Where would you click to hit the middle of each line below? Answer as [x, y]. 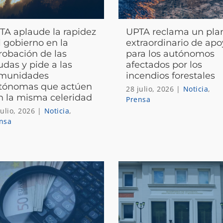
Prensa [138, 99]
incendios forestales [171, 75]
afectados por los [164, 64]
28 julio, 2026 [150, 89]
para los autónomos [170, 54]
